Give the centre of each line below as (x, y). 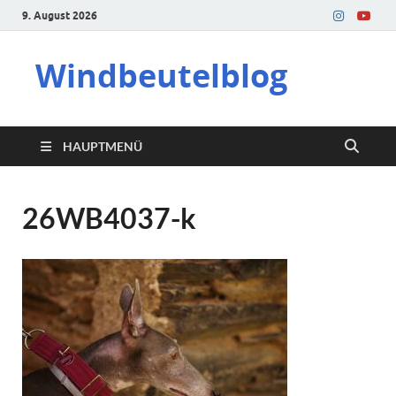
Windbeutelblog (161, 76)
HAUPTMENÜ (103, 146)
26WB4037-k (109, 218)
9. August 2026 (60, 15)
